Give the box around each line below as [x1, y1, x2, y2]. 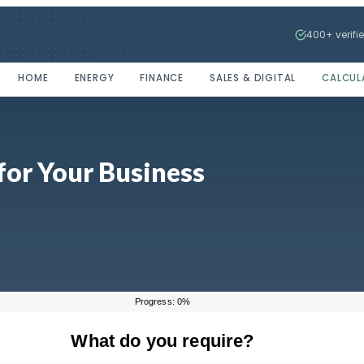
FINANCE [140, 71, 184, 84]
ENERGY [74, 71, 115, 84]
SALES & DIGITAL [210, 71, 297, 84]
